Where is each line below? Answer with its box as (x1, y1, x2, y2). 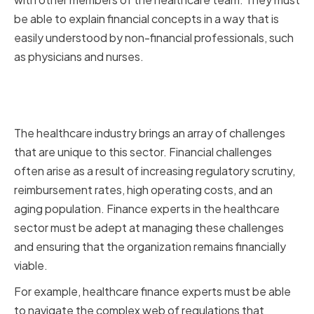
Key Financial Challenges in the (14, 73, 277, 98)
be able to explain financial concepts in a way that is (14, 11, 279, 27)
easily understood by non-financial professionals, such (14, 30, 294, 46)
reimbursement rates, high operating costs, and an (14, 182, 273, 198)
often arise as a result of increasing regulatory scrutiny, (14, 163, 295, 179)
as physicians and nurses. (14, 49, 144, 64)
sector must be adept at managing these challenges (14, 220, 284, 235)
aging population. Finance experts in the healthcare (14, 201, 280, 217)
